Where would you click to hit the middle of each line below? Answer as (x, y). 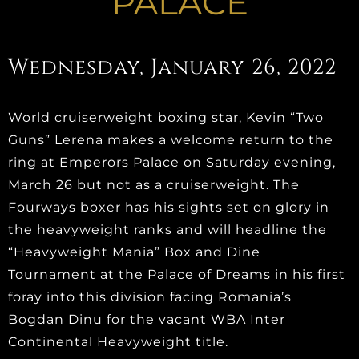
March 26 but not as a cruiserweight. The (154, 185)
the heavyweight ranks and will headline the (167, 230)
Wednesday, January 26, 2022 (172, 68)
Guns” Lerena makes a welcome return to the (171, 140)
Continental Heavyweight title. (118, 342)
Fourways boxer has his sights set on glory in (169, 207)
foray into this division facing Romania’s (150, 297)
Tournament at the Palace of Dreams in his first (177, 274)
